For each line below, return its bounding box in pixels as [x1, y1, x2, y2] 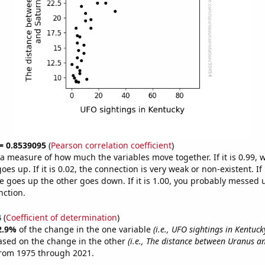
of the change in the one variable [18, 223, 153, 235]
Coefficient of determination [5, 211, 117, 223]
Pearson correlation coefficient [50, 140, 172, 151]
